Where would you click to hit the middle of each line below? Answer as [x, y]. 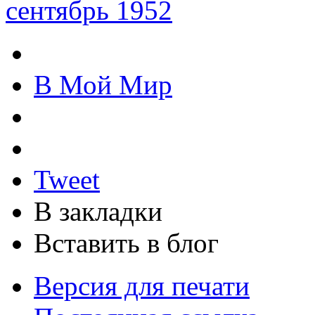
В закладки [98, 211]
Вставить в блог [126, 243]
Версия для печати [142, 285]
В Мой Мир [103, 84]
